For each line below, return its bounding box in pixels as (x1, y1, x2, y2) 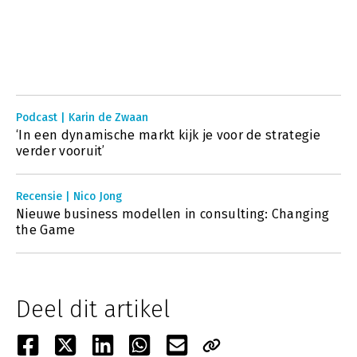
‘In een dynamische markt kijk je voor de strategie (16, 127, 321, 143)
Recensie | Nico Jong (16, 190, 122, 203)
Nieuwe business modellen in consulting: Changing (16, 206, 330, 222)
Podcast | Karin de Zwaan (16, 111, 148, 124)
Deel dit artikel (16, 295, 170, 324)
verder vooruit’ (16, 143, 105, 159)
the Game (16, 222, 76, 237)
